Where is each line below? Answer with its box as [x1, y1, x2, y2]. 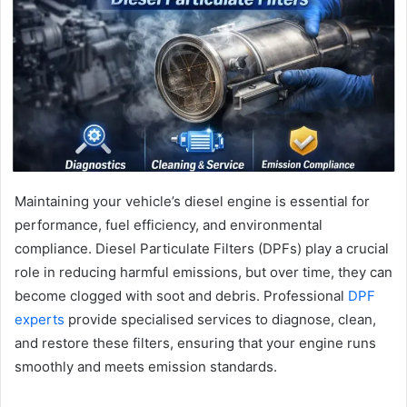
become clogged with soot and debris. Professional [15, 286, 348, 304]
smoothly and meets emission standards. [15, 357, 277, 375]
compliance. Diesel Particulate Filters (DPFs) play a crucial [15, 239, 389, 257]
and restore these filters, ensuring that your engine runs [15, 333, 376, 352]
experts [15, 310, 65, 328]
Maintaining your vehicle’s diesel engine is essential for [15, 192, 370, 210]
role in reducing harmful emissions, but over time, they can [15, 263, 392, 281]
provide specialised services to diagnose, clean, [65, 310, 376, 328]
